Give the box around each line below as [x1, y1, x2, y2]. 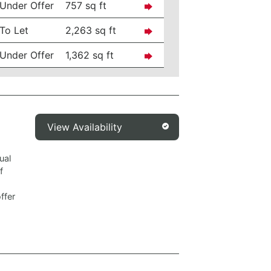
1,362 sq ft [65, 49, 114, 61]
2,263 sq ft [65, 24, 117, 36]
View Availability [47, 121, 123, 133]
